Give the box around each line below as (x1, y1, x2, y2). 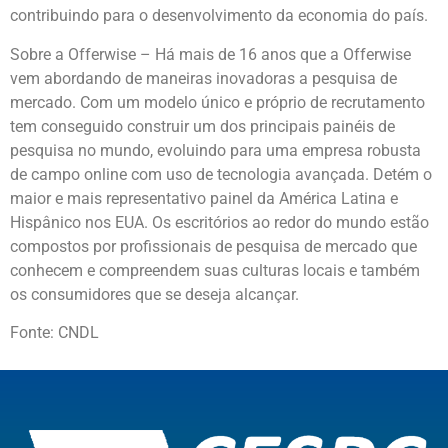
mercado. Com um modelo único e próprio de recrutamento (10, 92, 425, 112)
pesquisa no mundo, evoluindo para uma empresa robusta (10, 140, 421, 160)
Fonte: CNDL (10, 323, 99, 343)
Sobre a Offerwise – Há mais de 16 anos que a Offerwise (10, 44, 411, 64)
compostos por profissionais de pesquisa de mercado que (10, 236, 417, 256)
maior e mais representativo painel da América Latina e (10, 188, 398, 208)
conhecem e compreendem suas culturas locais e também (10, 260, 420, 280)
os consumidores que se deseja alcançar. (10, 284, 299, 304)
